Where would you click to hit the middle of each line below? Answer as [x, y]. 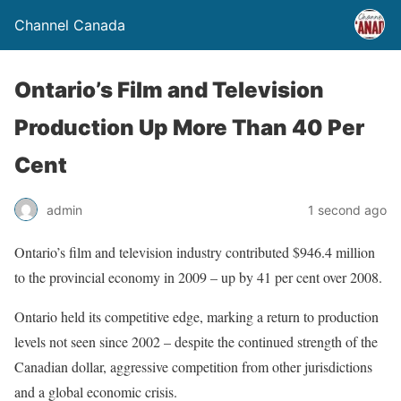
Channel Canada [70, 25]
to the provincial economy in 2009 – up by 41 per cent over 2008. [198, 277]
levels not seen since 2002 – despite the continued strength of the [196, 341]
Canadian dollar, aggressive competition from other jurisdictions [193, 367]
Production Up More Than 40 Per [189, 128]
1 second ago [347, 209]
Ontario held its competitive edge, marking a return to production [196, 316]
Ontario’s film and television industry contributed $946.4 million [195, 252]
